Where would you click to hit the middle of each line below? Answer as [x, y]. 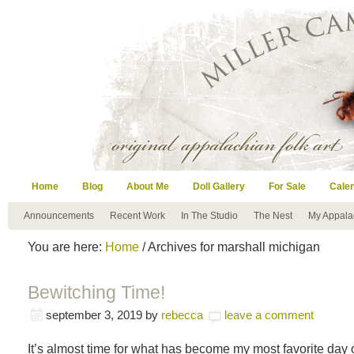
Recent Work [137, 216]
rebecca [182, 315]
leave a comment [269, 315]
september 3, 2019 [94, 315]
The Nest [273, 216]
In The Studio [209, 216]
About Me [148, 186]
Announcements [59, 216]
